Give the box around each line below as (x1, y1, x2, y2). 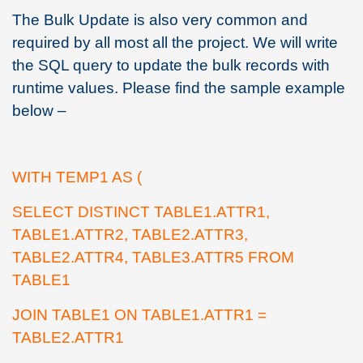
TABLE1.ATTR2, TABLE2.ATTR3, (12, 225, 248, 243)
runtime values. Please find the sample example (12, 79, 345, 96)
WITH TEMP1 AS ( (12, 168, 142, 186)
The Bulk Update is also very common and (12, 11, 308, 28)
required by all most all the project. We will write (12, 33, 338, 51)
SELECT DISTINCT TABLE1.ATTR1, (12, 203, 270, 220)
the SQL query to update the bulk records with (12, 56, 330, 74)
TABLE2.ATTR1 (12, 328, 124, 346)
